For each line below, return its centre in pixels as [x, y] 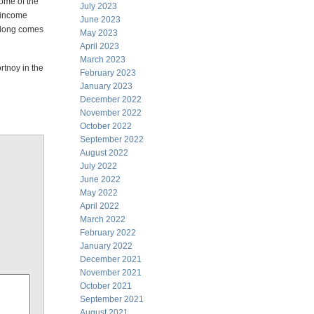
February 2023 [108, 73]
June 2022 [100, 179]
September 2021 [112, 299]
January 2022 [106, 246]
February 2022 [108, 233]
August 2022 [104, 153]
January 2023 [106, 86]
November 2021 [111, 273]
